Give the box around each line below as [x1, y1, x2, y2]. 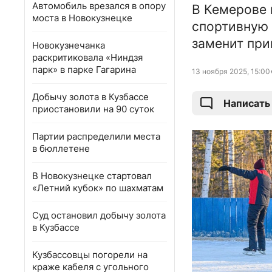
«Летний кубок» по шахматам [32, 182, 163, 194]
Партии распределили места [32, 131, 160, 142]
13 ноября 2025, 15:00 [192, 67, 270, 76]
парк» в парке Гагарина [32, 64, 136, 75]
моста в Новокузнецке [32, 12, 132, 24]
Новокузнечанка [32, 39, 105, 51]
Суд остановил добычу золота [32, 209, 166, 221]
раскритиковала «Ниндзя [32, 52, 143, 63]
